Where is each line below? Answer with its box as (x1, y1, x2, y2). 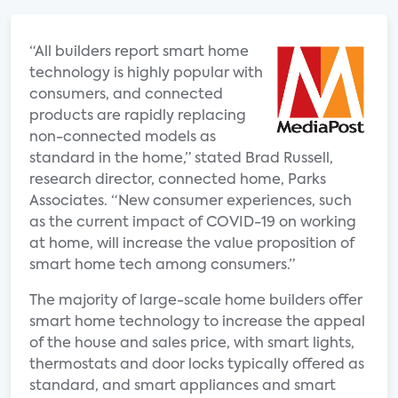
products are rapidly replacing (29, 109, 246, 123)
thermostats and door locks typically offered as (29, 358, 364, 372)
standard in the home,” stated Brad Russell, (29, 152, 333, 166)
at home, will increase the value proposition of (29, 237, 354, 251)
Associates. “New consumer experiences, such (29, 195, 352, 209)
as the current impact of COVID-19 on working (29, 216, 356, 230)
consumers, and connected (29, 88, 223, 102)
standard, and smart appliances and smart (29, 379, 336, 394)
